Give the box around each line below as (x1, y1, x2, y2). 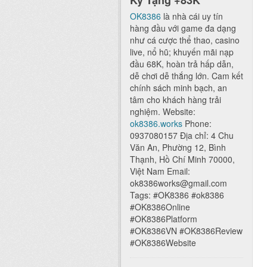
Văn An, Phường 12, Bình (130, 141, 226, 154)
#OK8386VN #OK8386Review (130, 225, 243, 237)
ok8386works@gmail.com (130, 177, 227, 190)
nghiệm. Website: (130, 105, 195, 118)
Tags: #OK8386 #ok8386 (130, 189, 224, 201)
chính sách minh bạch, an (130, 82, 227, 94)
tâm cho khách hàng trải (130, 94, 221, 106)
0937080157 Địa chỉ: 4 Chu (130, 129, 234, 142)
